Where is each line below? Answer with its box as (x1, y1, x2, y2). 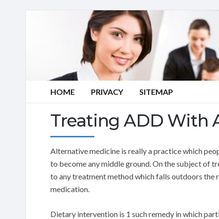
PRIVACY (91, 87, 123, 96)
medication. (50, 184, 89, 194)
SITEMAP (139, 87, 173, 96)
